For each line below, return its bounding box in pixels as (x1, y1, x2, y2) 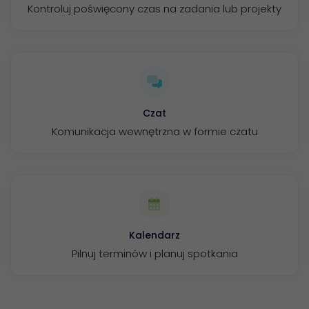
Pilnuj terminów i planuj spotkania (71, 246, 238, 261)
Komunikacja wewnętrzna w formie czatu (51, 123, 258, 139)
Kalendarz (129, 228, 180, 243)
